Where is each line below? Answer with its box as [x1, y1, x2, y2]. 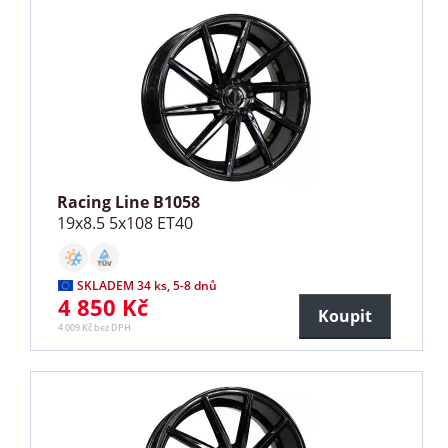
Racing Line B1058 [57, 190, 201, 213]
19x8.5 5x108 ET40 [57, 211, 194, 234]
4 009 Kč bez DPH [58, 320, 132, 334]
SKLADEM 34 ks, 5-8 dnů [77, 276, 218, 294]
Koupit [317, 304, 372, 327]
